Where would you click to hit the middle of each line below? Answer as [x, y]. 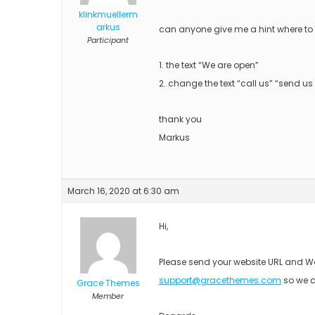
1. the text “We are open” [209, 65]
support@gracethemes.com [220, 280]
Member [108, 296]
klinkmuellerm [108, 14]
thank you [180, 119]
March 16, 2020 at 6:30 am [123, 191]
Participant [108, 40]
